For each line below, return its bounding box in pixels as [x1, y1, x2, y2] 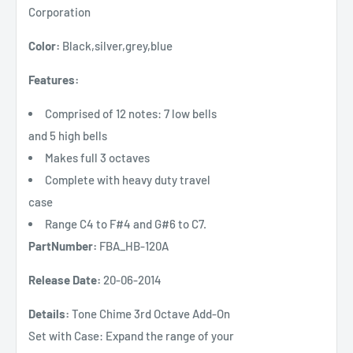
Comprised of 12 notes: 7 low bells [45, 106, 217, 121]
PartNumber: [28, 238, 97, 253]
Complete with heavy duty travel [45, 172, 210, 187]
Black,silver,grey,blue [60, 38, 173, 53]
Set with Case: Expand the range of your [28, 328, 234, 343]
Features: [28, 72, 79, 87]
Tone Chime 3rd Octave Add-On [69, 306, 230, 321]
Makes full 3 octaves [45, 150, 150, 165]
